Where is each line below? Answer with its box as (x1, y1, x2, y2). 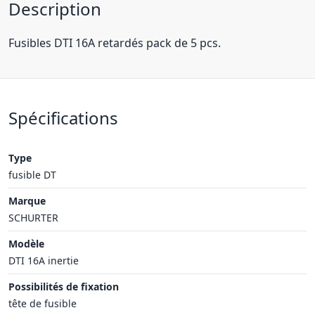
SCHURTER (8, 211, 58, 224)
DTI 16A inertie (8, 254, 79, 267)
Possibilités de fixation (8, 280, 119, 293)
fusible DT (8, 168, 56, 181)
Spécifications (8, 106, 118, 129)
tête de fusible (8, 297, 77, 310)
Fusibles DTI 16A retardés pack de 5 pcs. (8, 35, 221, 51)
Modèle (8, 237, 44, 250)
